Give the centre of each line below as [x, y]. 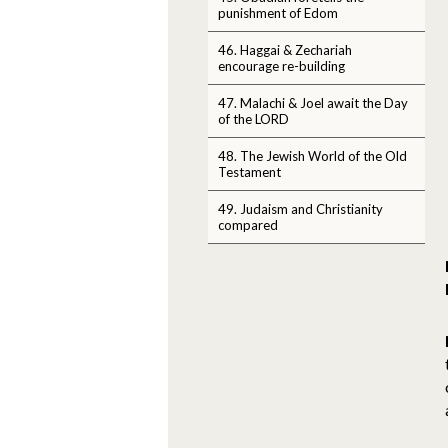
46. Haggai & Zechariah [285, 49]
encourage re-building [281, 65]
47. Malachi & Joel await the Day [313, 102]
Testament [249, 171]
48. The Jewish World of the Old [312, 155]
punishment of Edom [278, 12]
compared [248, 224]
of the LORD [253, 118]
